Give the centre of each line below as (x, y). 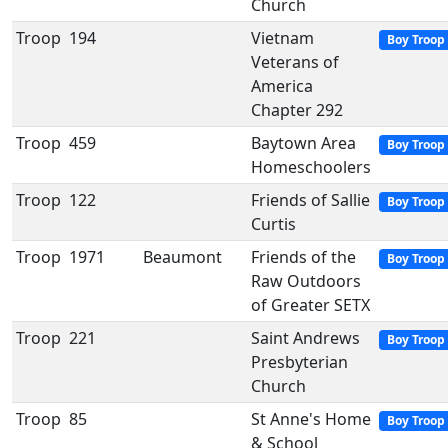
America (282, 86)
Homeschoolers (311, 167)
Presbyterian (299, 362)
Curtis (273, 224)
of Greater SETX (310, 305)
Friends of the (303, 257)
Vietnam (282, 38)
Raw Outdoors (306, 281)
